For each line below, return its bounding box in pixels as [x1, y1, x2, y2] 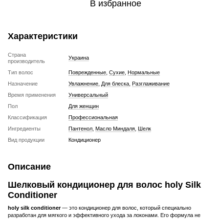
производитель [8, 58, 45, 64]
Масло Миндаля [95, 125, 135, 131]
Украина [68, 54, 89, 61]
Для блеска [101, 80, 129, 87]
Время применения [8, 91, 56, 98]
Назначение [8, 80, 38, 87]
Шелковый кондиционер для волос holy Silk [8, 179, 201, 190]
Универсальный [68, 91, 108, 98]
